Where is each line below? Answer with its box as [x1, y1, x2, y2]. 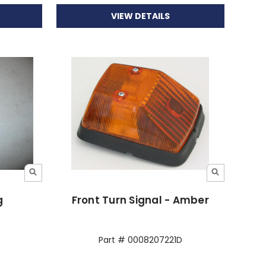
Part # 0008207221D [98, 233, 182, 246]
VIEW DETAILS [110, 9, 170, 22]
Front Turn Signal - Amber [71, 192, 209, 207]
